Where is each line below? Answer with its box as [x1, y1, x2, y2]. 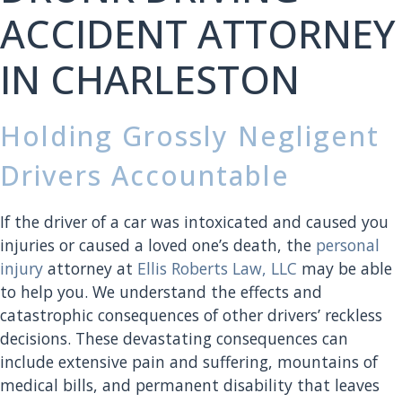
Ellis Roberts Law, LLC [137, 258, 297, 279]
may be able [297, 258, 392, 279]
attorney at [43, 258, 137, 279]
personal [316, 234, 380, 256]
